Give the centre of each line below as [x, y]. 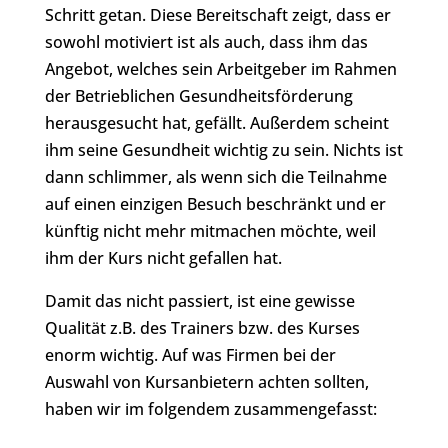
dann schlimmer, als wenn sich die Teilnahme [215, 177]
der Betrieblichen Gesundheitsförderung [198, 96]
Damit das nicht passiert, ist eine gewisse [199, 301]
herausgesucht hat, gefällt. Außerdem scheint [216, 123]
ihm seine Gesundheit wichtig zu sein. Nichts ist [223, 150]
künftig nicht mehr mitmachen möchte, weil [210, 231]
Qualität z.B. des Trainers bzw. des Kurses [202, 328]
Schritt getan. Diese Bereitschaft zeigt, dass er [217, 15]
